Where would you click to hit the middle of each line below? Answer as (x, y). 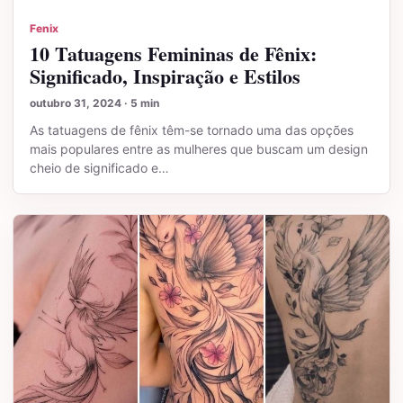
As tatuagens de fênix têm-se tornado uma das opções (192, 130)
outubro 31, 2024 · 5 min (94, 103)
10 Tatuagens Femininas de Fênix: (173, 54)
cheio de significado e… (99, 168)
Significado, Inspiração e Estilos (165, 76)
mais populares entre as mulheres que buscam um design (199, 149)
